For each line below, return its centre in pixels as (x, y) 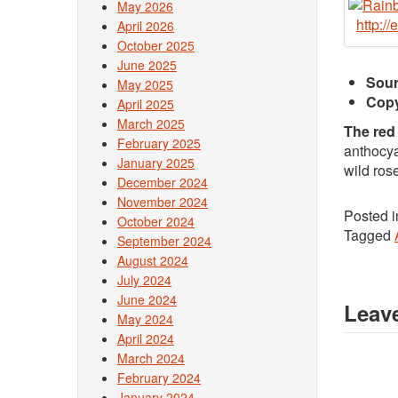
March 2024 (151, 358)
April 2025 (146, 104)
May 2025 (145, 84)
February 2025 (159, 143)
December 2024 (163, 182)
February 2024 (159, 378)
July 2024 (144, 280)
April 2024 (146, 338)
